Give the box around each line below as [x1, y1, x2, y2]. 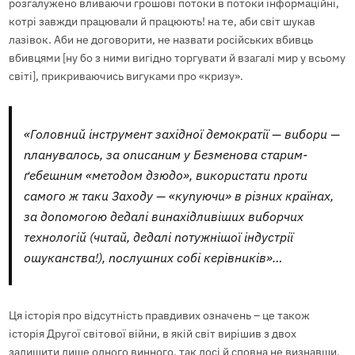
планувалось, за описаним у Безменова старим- [24, 146, 308, 162]
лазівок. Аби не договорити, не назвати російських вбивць [8, 32, 313, 47]
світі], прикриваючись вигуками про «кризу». [8, 68, 243, 83]
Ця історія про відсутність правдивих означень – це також [8, 308, 310, 323]
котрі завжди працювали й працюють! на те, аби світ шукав [8, 13, 315, 29]
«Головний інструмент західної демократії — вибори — [24, 125, 341, 142]
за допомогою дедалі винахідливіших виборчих [24, 208, 304, 224]
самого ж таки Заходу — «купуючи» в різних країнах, [24, 187, 334, 204]
